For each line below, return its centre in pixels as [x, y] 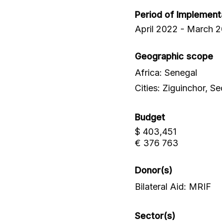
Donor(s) [154, 170]
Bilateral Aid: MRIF [173, 187]
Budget [150, 117]
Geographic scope [174, 56]
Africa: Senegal [166, 73]
